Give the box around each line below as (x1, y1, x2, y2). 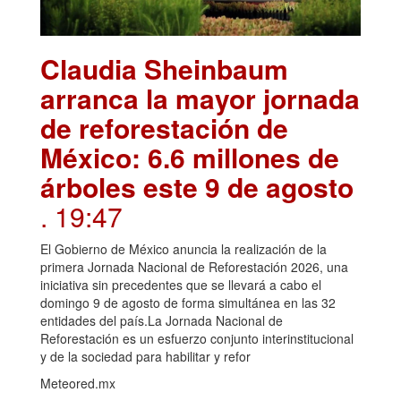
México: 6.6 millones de (40, 138, 339, 177)
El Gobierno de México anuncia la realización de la (40, 240, 327, 259)
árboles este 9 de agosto (40, 167, 354, 207)
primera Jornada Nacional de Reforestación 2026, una (40, 258, 348, 277)
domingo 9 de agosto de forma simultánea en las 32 (40, 294, 336, 312)
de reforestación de (40, 108, 288, 148)
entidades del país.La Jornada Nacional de (40, 311, 283, 330)
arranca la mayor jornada (40, 79, 360, 118)
